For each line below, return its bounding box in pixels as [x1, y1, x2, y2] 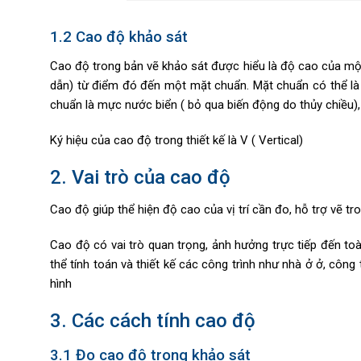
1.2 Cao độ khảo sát [50, 28, 188, 47]
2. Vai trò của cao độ [50, 166, 230, 189]
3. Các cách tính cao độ [50, 309, 255, 333]
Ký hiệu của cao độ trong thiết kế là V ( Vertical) [50, 132, 303, 147]
